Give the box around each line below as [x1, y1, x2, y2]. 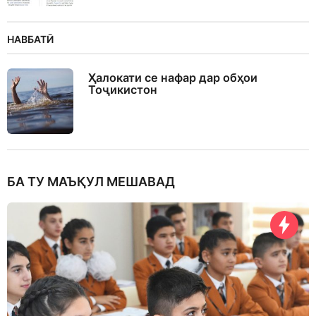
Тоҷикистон [88, 82, 157, 97]
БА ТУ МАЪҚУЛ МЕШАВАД [7, 174, 175, 189]
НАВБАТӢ [7, 32, 54, 45]
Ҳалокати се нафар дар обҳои [88, 70, 257, 85]
